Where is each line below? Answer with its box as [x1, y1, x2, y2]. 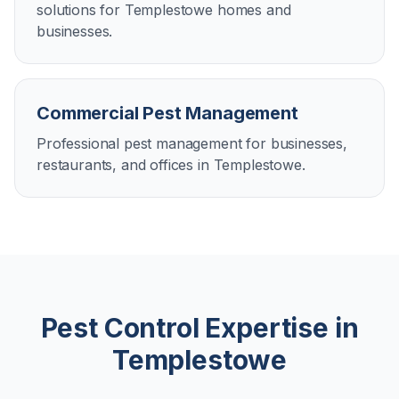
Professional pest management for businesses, [37, 134, 347, 152]
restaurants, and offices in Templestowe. [37, 156, 305, 174]
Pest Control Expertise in [40, 312, 359, 344]
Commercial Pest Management [37, 102, 298, 124]
